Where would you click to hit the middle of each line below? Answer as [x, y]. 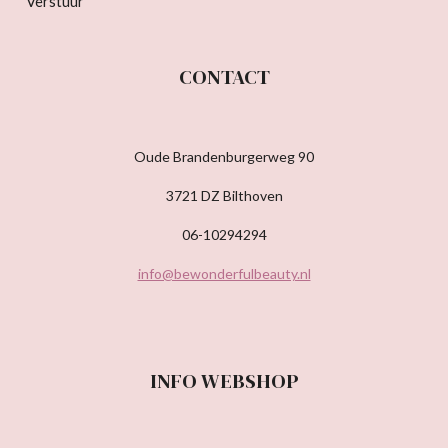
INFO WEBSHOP [224, 380]
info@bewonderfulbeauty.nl [224, 273]
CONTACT [224, 76]
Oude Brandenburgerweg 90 [224, 156]
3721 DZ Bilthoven [224, 195]
